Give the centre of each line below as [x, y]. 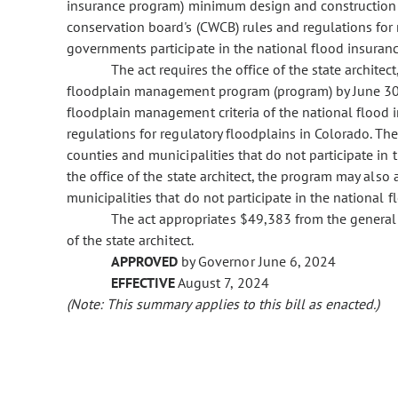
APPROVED [145, 262]
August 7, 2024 [222, 283]
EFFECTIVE [143, 283]
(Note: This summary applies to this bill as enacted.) [223, 304]
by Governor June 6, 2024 [257, 262]
